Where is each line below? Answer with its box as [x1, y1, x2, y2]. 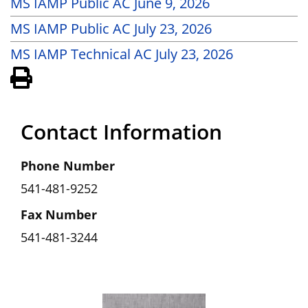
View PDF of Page [43, 66, 153, 85]
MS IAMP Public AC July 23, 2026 [10, 19, 212, 38]
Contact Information [21, 118, 222, 146]
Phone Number [21, 157, 115, 174]
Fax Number [21, 206, 97, 223]
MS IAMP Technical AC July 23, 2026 [10, 45, 233, 63]
